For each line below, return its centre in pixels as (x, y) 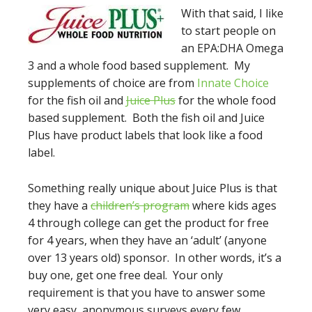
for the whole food (226, 100)
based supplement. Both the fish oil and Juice (146, 118)
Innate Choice (233, 83)
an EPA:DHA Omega (232, 48)
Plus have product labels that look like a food (145, 135)
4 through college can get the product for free (148, 223)
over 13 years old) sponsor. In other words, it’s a (155, 258)
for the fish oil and (77, 100)
